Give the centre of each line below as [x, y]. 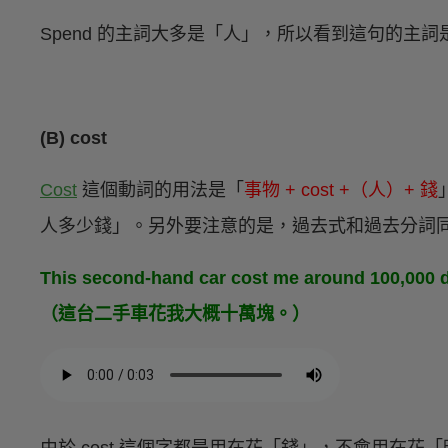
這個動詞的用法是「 [160, 190]
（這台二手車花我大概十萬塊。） [175, 314]
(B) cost [73, 138]
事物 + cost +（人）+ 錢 [341, 190]
